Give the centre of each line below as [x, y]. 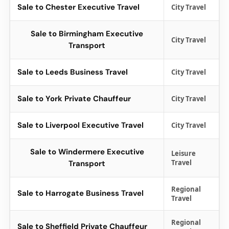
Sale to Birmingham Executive [87, 34]
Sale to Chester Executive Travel [78, 7]
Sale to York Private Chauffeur [74, 99]
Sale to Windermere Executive [87, 152]
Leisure [184, 153]
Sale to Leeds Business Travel [73, 72]
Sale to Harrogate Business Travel [81, 193]
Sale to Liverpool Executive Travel [81, 125]
